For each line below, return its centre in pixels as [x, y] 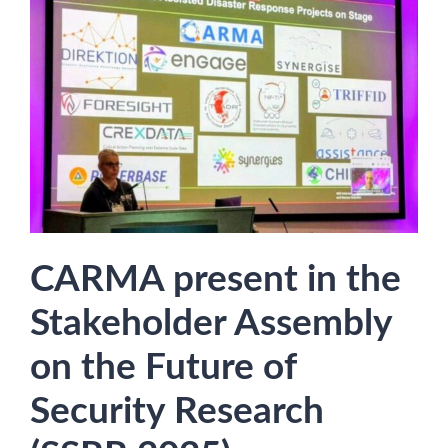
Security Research [177, 411]
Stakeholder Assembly [211, 323]
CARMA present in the [215, 279]
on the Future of [163, 367]
